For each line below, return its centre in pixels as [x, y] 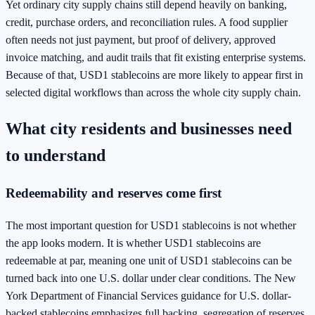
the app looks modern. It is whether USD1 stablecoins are [133, 243]
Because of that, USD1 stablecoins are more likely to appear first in [154, 75]
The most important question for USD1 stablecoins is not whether [151, 225]
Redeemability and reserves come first [114, 193]
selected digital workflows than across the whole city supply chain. [153, 93]
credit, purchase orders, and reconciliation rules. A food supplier [147, 22]
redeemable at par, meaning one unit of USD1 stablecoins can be [149, 260]
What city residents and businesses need [149, 129]
